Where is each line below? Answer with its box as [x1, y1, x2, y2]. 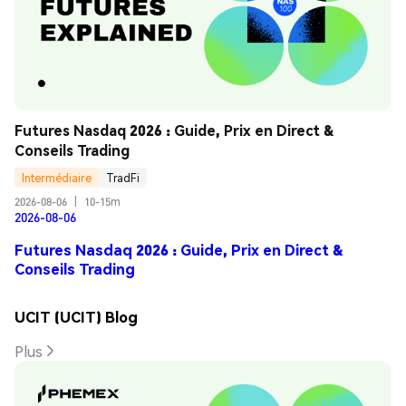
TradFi [106, 170, 140, 185]
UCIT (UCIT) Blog [14, 307, 138, 327]
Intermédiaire [22, 170, 92, 185]
